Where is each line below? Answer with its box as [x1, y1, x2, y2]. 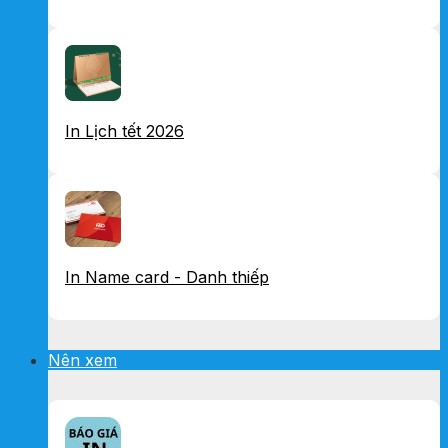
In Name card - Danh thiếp [65, 267, 269, 287]
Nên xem [48, 350, 117, 370]
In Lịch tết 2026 [65, 121, 184, 141]
